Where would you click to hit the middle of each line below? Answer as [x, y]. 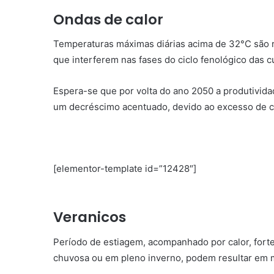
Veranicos [90, 217]
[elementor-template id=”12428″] [125, 169]
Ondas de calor [108, 19]
